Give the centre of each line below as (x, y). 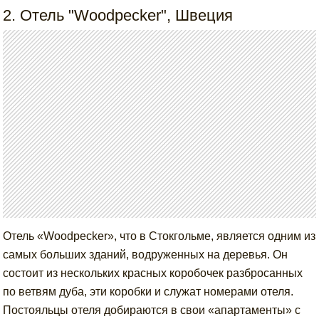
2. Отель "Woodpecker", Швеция (118, 16)
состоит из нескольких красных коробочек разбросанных (153, 273)
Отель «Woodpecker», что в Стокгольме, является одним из (159, 236)
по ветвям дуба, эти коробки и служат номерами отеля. (148, 291)
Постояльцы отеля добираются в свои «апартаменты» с (152, 310)
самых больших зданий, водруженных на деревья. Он (146, 254)
